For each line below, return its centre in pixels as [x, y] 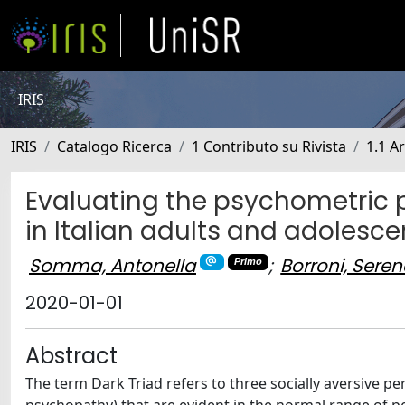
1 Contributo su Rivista [269, 146]
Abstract [71, 356]
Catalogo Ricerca [114, 146]
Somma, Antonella [113, 265]
